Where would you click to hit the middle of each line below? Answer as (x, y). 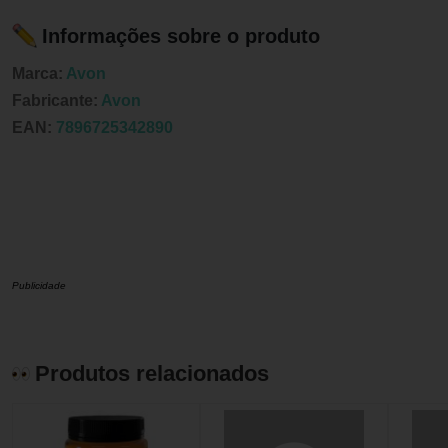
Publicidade (39, 286)
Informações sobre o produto (181, 35)
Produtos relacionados (152, 374)
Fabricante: (56, 101)
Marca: (39, 74)
